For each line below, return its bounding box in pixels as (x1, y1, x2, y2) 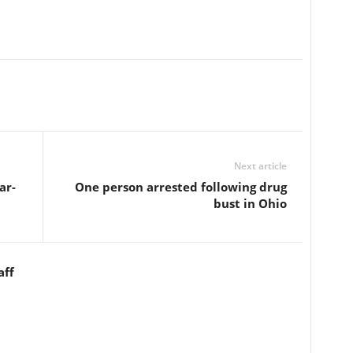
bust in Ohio (213, 195, 287, 211)
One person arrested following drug (74, 178, 287, 195)
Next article (233, 158, 287, 173)
